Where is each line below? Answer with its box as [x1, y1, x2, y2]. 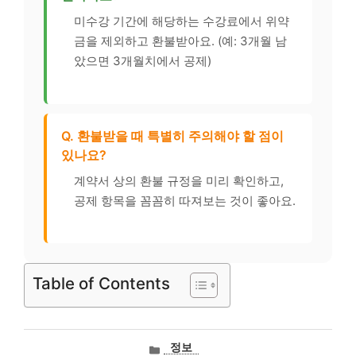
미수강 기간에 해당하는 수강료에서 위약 [74, 14, 289, 29]
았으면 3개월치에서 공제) [74, 53, 211, 69]
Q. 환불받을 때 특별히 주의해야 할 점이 [61, 127, 284, 144]
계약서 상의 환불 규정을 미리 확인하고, [74, 172, 284, 188]
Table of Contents [33, 273, 170, 294]
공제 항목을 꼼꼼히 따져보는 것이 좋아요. [74, 192, 296, 208]
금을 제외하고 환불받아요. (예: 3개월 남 [74, 33, 287, 49]
